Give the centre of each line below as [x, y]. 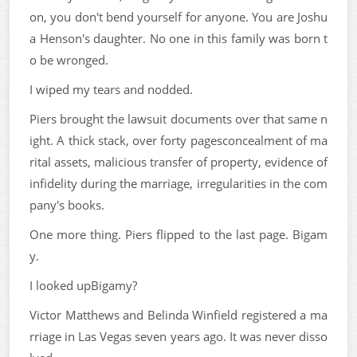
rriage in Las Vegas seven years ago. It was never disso [178, 336]
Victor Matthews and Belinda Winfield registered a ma [178, 315]
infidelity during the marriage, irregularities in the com [178, 183]
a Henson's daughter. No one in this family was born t [178, 38]
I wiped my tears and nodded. [111, 89]
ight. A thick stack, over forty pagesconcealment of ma [178, 140]
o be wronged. [69, 60]
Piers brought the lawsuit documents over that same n [178, 119]
